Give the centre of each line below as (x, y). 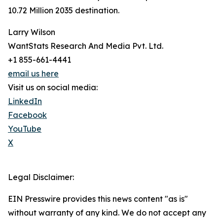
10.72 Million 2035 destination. (64, 11)
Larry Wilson (32, 32)
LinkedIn (25, 101)
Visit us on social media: (53, 88)
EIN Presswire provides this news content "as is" (98, 199)
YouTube (25, 129)
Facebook (27, 115)
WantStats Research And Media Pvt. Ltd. (86, 46)
